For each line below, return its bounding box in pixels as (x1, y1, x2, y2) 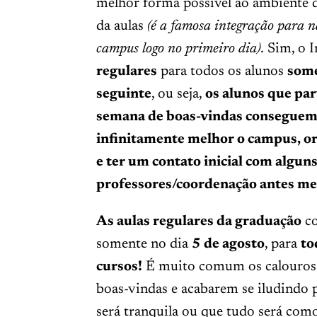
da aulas (96, 18, 147, 33)
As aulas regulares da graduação (96, 214, 301, 229)
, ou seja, (151, 86, 205, 101)
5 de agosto (191, 236, 265, 251)
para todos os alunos (156, 64, 287, 79)
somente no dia (96, 236, 192, 251)
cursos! (96, 259, 142, 274)
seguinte (96, 86, 151, 101)
